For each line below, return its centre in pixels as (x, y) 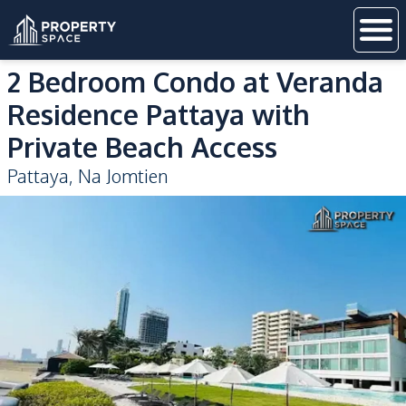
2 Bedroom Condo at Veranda (195, 82)
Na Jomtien (123, 176)
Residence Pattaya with (159, 114)
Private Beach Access (142, 147)
